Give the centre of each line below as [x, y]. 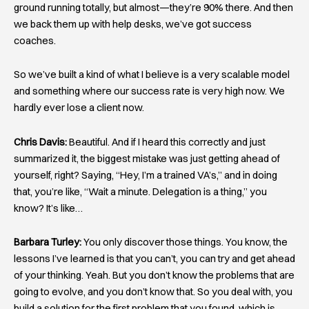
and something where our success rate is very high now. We [149, 91]
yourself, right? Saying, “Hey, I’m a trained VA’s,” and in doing [146, 175]
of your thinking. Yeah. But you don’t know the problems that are [154, 276]
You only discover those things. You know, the [185, 242]
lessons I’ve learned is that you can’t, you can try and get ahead [154, 259]
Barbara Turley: [48, 242]
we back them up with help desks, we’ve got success [133, 24]
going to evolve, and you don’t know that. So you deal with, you [153, 292]
